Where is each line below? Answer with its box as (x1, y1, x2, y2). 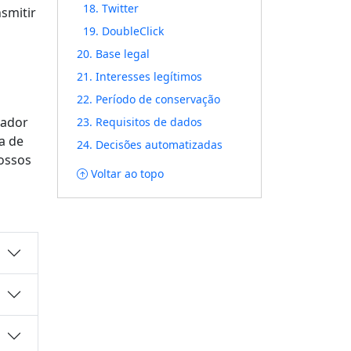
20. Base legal (77, 46, 150, 61)
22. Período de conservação (77, 92, 220, 107)
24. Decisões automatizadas (77, 137, 223, 152)
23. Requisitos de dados (77, 114, 202, 129)
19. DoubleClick (83, 24, 164, 38)
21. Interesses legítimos (77, 69, 202, 84)
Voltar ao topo (91, 166, 164, 181)
